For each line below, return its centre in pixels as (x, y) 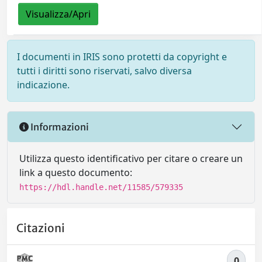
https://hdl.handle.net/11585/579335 (101, 187)
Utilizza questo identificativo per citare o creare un (131, 158)
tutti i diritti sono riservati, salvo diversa (104, 71)
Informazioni (59, 127)
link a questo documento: (76, 173)
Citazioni (41, 228)
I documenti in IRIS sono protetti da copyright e (122, 57)
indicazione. (43, 85)
